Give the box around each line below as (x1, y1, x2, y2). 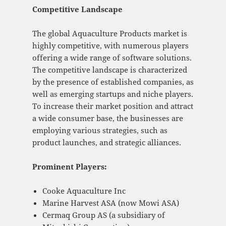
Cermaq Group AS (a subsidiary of (42, 210, 165, 220)
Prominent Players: (32, 161, 107, 172)
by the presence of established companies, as (32, 77, 194, 87)
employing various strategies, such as (32, 125, 167, 136)
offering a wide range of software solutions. (32, 52, 192, 63)
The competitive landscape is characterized (32, 65, 187, 75)
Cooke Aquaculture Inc (42, 186, 126, 196)
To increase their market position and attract (32, 101, 193, 111)
